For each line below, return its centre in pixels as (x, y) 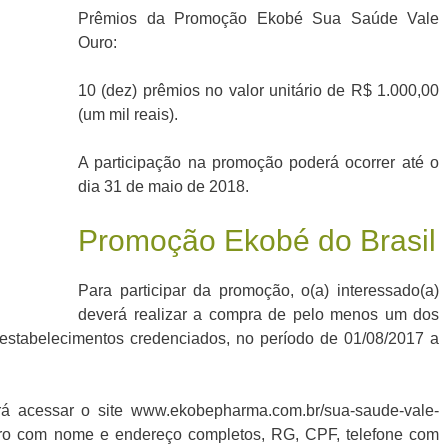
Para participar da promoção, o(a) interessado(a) (258, 291)
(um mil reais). (128, 115)
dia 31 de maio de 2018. (163, 187)
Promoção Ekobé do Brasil (257, 241)
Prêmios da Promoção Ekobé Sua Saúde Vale (258, 19)
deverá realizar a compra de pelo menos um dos (258, 315)
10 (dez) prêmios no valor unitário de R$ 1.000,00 (258, 91)
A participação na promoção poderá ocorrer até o (258, 163)
